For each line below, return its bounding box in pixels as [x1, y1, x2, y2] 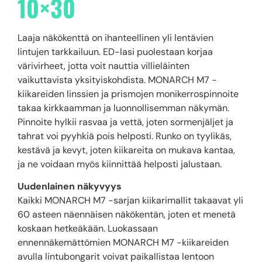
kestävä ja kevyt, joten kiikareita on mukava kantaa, [18, 143, 235, 156]
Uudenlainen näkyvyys [18, 180, 122, 193]
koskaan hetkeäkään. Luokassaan [18, 222, 158, 235]
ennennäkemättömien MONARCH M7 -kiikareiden [18, 236, 229, 249]
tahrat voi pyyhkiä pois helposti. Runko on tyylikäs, [18, 129, 232, 142]
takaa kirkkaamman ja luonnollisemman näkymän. [18, 101, 229, 114]
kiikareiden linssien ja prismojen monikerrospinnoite [18, 87, 239, 100]
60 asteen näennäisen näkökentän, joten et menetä [18, 208, 236, 221]
